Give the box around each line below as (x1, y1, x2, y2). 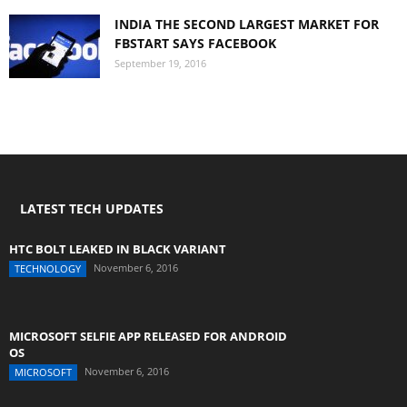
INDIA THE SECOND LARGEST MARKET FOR (114, 15, 379, 33)
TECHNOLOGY (15, 262, 81, 275)
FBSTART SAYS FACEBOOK (114, 35, 276, 52)
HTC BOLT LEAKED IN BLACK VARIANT (9, 241, 226, 257)
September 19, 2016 (114, 56, 206, 70)
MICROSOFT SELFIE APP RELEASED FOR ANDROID (9, 328, 287, 344)
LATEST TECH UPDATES (20, 200, 164, 217)
